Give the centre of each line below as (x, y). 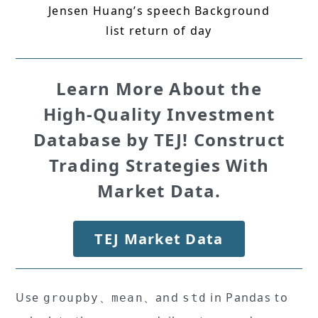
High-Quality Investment (159, 114)
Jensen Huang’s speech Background (159, 11)
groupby (71, 298)
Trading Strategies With (159, 165)
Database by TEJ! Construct (159, 140)
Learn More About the (159, 89)
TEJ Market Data (159, 239)
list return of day (159, 31)
